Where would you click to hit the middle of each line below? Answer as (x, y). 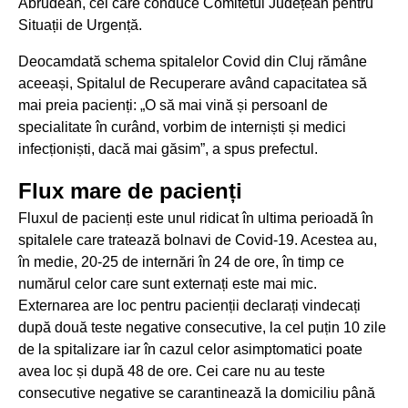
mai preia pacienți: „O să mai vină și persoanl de (173, 105)
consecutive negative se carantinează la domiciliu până (197, 393)
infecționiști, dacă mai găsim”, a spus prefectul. (168, 149)
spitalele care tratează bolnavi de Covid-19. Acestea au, (198, 240)
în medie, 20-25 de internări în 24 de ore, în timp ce (181, 262)
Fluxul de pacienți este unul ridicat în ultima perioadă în (196, 218)
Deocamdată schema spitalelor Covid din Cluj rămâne (193, 61)
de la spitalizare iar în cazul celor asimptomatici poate (190, 349)
